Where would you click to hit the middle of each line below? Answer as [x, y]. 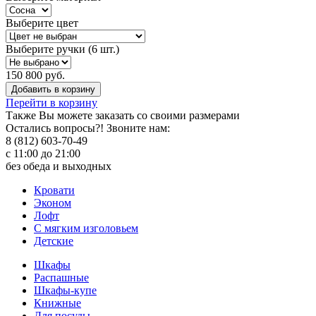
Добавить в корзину [53, 89]
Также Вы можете [50, 115]
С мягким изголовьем [86, 228]
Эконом [53, 202]
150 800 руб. [35, 75]
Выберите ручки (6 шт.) [62, 49]
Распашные [61, 277]
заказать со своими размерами [168, 115]
